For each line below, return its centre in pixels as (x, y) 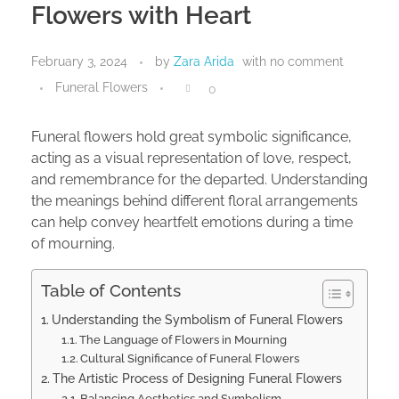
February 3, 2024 (79, 62)
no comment (307, 62)
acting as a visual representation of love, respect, (191, 159)
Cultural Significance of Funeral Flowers (190, 359)
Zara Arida (204, 62)
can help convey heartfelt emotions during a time (192, 223)
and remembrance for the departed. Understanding (199, 180)
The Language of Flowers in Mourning (183, 340)
